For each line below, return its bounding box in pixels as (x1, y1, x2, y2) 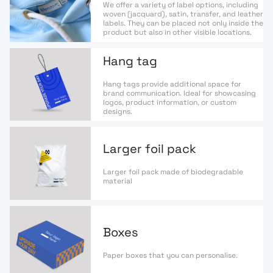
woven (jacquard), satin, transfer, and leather (103, 9, 263, 19)
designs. (103, 106, 132, 116)
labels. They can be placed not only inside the (103, 18, 263, 28)
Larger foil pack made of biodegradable (103, 167, 243, 177)
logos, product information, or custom (103, 97, 236, 107)
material (103, 176, 132, 186)
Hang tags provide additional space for (103, 79, 241, 89)
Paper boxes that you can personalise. (103, 250, 238, 261)
